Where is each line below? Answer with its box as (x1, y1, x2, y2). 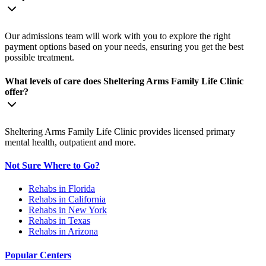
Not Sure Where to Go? (5, 160, 100, 171)
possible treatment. (5, 52, 74, 63)
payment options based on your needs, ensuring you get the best (5, 42, 243, 52)
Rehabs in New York (28, 205, 107, 216)
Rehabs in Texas (28, 216, 90, 226)
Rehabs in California (28, 194, 106, 205)
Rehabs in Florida (28, 183, 95, 194)
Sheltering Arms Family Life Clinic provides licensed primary (5, 126, 235, 137)
